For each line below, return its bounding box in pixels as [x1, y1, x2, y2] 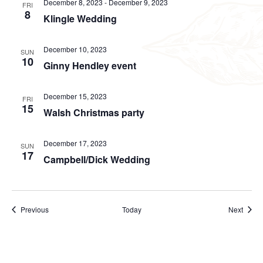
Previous [20, 204, 49, 214]
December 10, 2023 [43, 44, 107, 54]
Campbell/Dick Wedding [43, 153, 150, 166]
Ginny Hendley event [43, 59, 136, 72]
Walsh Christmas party [43, 106, 144, 119]
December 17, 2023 [43, 138, 107, 148]
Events [48, 204, 70, 214]
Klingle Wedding [43, 12, 117, 25]
